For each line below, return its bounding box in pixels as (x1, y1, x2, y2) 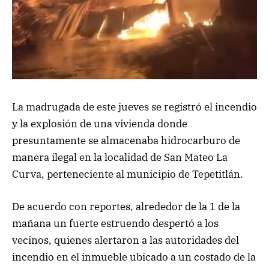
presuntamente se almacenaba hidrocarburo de (12, 133, 240, 147)
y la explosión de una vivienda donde (12, 116, 187, 130)
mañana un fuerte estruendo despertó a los (12, 216, 219, 230)
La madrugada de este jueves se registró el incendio (12, 100, 257, 113)
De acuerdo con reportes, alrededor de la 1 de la (12, 199, 240, 213)
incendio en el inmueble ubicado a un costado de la (12, 250, 256, 264)
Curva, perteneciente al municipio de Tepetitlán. (12, 167, 243, 181)
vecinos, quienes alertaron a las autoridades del (12, 233, 239, 247)
